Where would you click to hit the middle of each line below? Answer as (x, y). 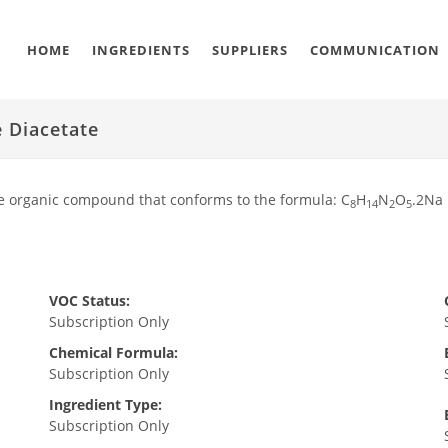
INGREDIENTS (141, 50)
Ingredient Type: (105, 404)
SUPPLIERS (250, 50)
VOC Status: (89, 300)
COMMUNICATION (375, 50)
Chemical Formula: (113, 352)
